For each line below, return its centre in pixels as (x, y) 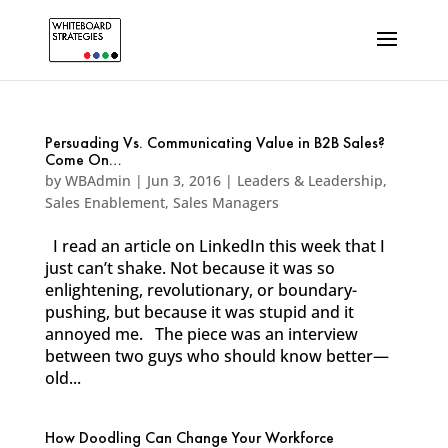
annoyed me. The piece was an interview (201, 334)
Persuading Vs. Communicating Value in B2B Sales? (214, 144)
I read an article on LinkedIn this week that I (214, 246)
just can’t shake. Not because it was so (189, 268)
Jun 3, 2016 (183, 180)
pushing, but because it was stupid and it (199, 312)
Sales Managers (225, 202)
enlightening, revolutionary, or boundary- (200, 290)
